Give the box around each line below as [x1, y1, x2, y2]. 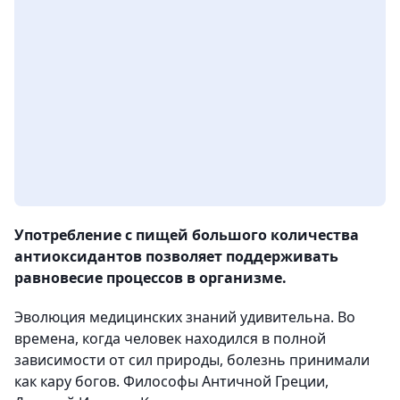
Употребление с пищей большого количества [14, 225, 359, 246]
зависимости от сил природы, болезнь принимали [14, 350, 370, 371]
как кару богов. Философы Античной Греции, [14, 371, 329, 392]
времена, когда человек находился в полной [14, 329, 326, 349]
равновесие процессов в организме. [14, 268, 287, 288]
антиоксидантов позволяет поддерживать [14, 246, 338, 267]
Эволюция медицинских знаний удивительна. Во [14, 307, 355, 328]
